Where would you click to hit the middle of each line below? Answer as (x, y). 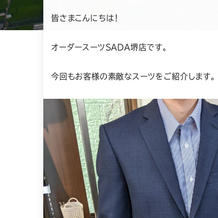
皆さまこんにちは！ (85, 18)
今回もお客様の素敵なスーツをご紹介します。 (134, 76)
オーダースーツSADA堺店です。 (109, 47)
